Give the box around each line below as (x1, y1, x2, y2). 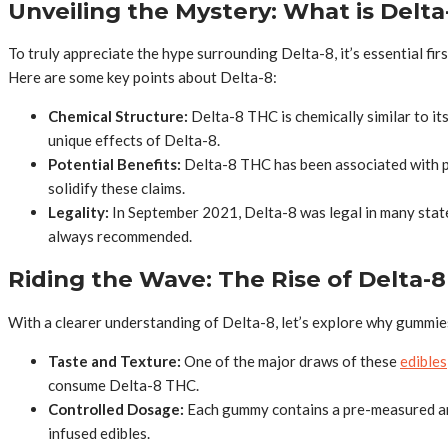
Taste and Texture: (48, 351, 181, 370)
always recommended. (48, 227, 192, 246)
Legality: (48, 203, 109, 222)
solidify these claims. (48, 179, 185, 198)
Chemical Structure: (48, 107, 188, 126)
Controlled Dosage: (48, 399, 184, 418)
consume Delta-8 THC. (48, 375, 199, 394)
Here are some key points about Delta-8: (8, 68, 277, 87)
